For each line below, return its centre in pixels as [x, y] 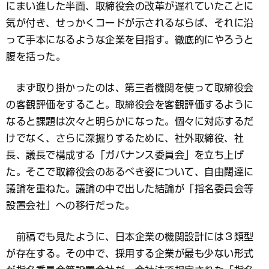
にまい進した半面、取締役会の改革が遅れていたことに [130, 6]
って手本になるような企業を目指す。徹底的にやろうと [130, 40]
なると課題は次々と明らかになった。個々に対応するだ [130, 122]
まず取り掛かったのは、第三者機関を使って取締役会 [130, 88]
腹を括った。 [36, 57]
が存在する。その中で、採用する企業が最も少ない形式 [130, 254]
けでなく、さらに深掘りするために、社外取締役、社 [125, 138]
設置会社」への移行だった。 [71, 206]
